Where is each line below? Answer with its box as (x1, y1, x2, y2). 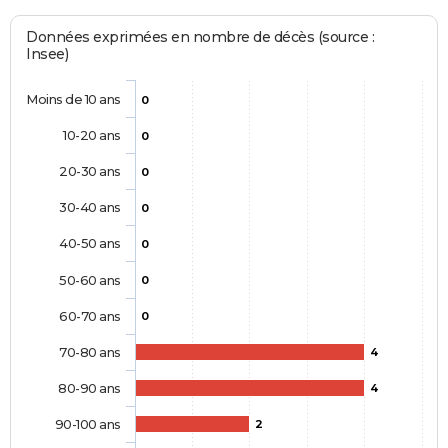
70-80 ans (59, 343, 121, 360)
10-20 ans (62, 126, 121, 143)
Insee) (26, 44, 69, 63)
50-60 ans (59, 271, 121, 288)
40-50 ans (59, 234, 121, 251)
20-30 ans (59, 162, 121, 179)
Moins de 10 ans (26, 90, 121, 107)
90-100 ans (54, 415, 121, 432)
